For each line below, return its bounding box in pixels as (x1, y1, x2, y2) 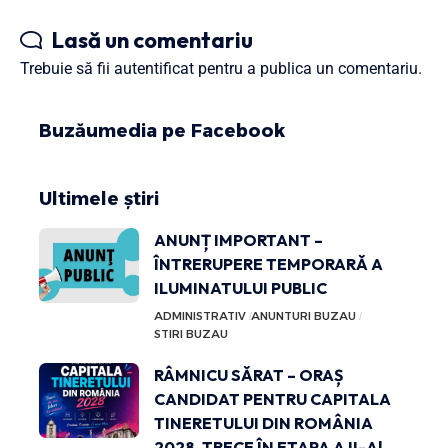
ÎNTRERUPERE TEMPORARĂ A (154, 254, 383, 274)
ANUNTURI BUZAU (250, 309, 356, 323)
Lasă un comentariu (52, 26, 253, 54)
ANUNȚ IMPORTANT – (154, 230, 323, 250)
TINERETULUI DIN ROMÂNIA (154, 413, 373, 433)
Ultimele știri (39, 188, 159, 210)
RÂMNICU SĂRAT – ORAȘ (154, 365, 343, 385)
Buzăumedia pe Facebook (39, 120, 285, 142)
